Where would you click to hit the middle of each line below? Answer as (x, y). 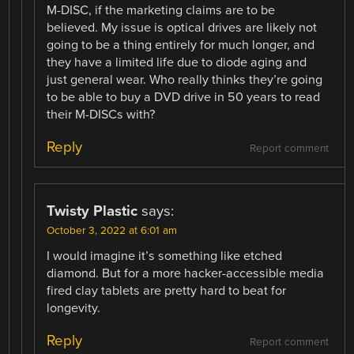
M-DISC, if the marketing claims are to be (161, 10)
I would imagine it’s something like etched (165, 256)
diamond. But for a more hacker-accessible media (186, 273)
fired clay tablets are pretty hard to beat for (167, 290)
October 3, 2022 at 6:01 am (112, 230)
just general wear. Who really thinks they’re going (185, 79)
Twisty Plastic (92, 211)
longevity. (74, 308)
